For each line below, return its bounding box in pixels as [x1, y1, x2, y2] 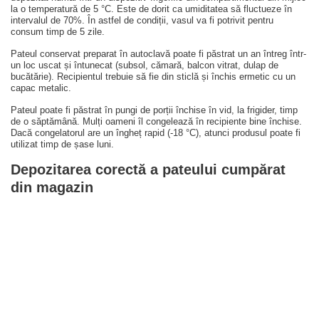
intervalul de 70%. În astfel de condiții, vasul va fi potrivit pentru [11, 15, 273, 26]
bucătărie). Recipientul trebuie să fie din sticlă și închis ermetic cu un [11, 71, 296, 83]
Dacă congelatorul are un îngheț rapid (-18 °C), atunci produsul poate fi [11, 127, 300, 139]
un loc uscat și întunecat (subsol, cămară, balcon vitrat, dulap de [11, 60, 278, 71]
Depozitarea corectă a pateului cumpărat [11, 162, 286, 178]
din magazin [11, 179, 93, 196]
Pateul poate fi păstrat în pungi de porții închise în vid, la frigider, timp [11, 105, 298, 116]
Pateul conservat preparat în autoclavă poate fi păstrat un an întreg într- [11, 48, 306, 60]
